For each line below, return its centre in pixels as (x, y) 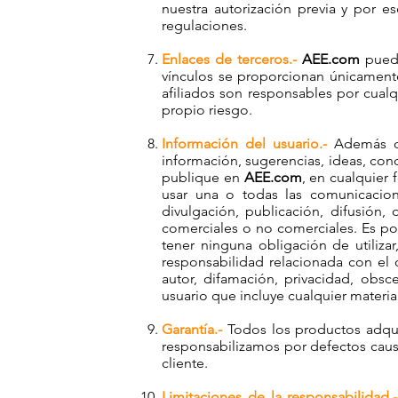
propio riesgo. (207, 110)
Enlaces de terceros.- (229, 59)
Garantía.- (192, 329)
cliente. (185, 363)
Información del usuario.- (244, 143)
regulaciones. (204, 25)
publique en (203, 177)
